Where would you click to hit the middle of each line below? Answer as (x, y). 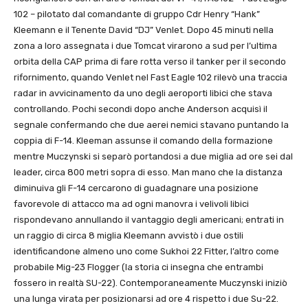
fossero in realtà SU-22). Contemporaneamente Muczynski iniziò (151, 283)
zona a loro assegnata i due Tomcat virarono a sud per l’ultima (145, 46)
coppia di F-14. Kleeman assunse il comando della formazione (143, 141)
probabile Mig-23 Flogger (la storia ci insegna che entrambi (139, 267)
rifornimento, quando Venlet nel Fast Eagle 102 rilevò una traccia (151, 78)
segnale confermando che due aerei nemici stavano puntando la (151, 125)
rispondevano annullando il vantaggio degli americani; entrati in (149, 220)
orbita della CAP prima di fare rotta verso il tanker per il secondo (150, 62)
